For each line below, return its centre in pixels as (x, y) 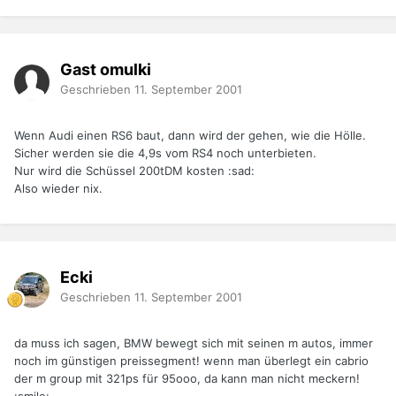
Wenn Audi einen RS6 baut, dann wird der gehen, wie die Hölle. (190, 136)
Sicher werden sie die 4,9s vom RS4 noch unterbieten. (165, 153)
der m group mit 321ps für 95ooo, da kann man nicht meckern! (187, 379)
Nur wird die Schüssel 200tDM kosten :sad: (134, 171)
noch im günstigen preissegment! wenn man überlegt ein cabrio (191, 361)
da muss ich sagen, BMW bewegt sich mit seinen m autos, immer (194, 343)
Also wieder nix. (58, 189)
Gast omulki (106, 69)
